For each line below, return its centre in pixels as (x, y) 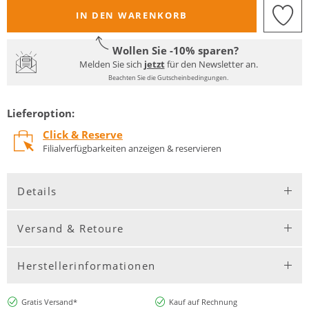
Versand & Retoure (71, 228)
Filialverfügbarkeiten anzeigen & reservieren (132, 149)
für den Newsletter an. (211, 64)
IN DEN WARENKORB (132, 15)
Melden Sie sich (111, 64)
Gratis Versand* (49, 301)
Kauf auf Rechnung (203, 301)
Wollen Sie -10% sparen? (175, 50)
